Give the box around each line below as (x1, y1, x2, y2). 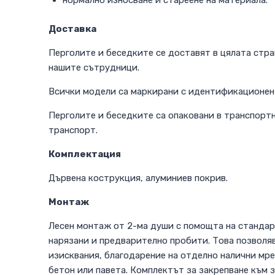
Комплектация (48, 148, 121, 160)
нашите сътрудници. (48, 61, 139, 73)
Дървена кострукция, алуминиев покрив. (48, 172, 228, 184)
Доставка (48, 23, 96, 34)
